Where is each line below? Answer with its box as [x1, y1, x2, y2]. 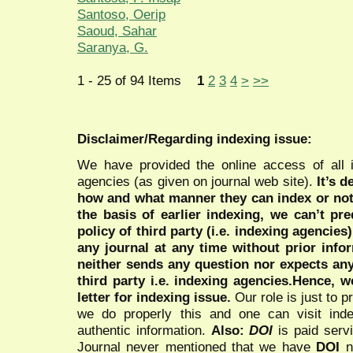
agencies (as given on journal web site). [77, 173, 317, 189]
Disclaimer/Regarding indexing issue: [77, 131, 312, 147]
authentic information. [77, 321, 211, 338]
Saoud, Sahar [77, 23, 157, 39]
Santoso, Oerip [77, 6, 165, 23]
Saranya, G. [77, 39, 148, 56]
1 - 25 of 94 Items [77, 72, 197, 89]
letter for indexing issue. [77, 288, 232, 305]
